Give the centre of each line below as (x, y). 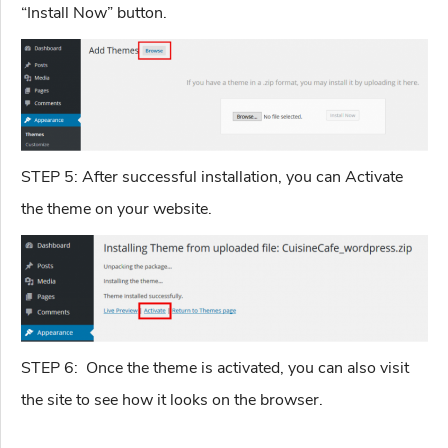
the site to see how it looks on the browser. (172, 399)
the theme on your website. (116, 208)
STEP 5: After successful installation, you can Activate (212, 176)
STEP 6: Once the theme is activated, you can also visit (215, 367)
